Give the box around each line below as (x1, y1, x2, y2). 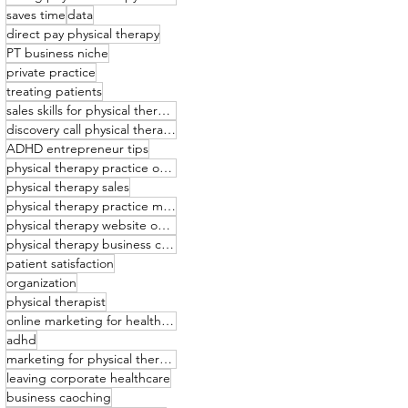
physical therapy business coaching (161, 236, 174, 252)
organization (6, 274, 76, 291)
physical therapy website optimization (158, 217, 170, 233)
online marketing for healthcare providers (161, 312, 174, 329)
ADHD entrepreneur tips (6, 140, 148, 157)
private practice (6, 64, 96, 80)
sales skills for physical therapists (158, 102, 170, 118)
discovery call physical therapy (163, 121, 176, 138)
